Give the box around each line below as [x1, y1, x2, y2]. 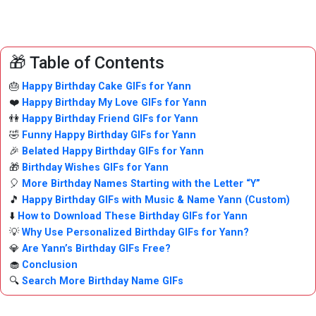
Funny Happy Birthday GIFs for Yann [22, 129, 196, 142]
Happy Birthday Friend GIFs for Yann [22, 113, 198, 126]
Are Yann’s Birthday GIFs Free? [22, 243, 171, 255]
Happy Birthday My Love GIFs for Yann [22, 97, 207, 109]
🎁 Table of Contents [9, 53, 164, 73]
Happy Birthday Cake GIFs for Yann [22, 80, 191, 93]
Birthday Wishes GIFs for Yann [22, 162, 169, 174]
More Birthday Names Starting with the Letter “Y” [22, 178, 260, 190]
